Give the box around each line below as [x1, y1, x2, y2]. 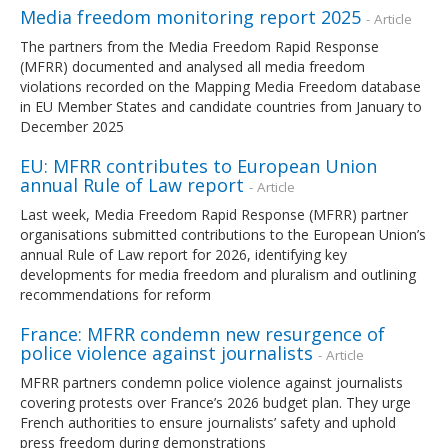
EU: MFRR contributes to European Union [20, 153, 377, 178]
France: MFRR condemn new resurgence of [20, 321, 385, 346]
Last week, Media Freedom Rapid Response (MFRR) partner [20, 204, 408, 224]
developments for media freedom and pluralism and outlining [20, 264, 416, 284]
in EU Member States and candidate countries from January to [20, 96, 422, 116]
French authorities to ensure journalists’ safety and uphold [20, 412, 396, 432]
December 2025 [20, 116, 124, 136]
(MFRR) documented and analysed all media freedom [20, 56, 365, 76]
